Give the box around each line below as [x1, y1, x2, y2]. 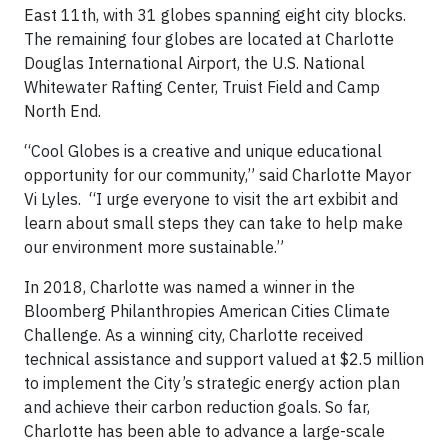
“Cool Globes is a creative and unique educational [24, 141, 382, 161]
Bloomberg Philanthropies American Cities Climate [24, 301, 390, 321]
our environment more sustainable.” [24, 237, 284, 257]
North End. [24, 101, 105, 121]
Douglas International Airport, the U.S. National [24, 53, 365, 73]
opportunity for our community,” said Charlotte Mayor [24, 165, 411, 185]
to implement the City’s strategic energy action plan [24, 373, 400, 393]
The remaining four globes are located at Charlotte [24, 29, 394, 49]
